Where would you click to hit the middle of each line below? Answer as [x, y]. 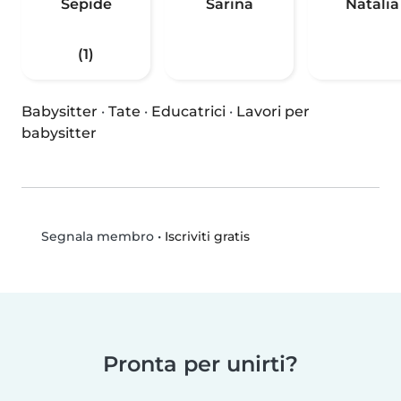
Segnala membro [95, 237]
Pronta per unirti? [200, 364]
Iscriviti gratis [207, 236]
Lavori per [273, 112]
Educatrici [188, 112]
